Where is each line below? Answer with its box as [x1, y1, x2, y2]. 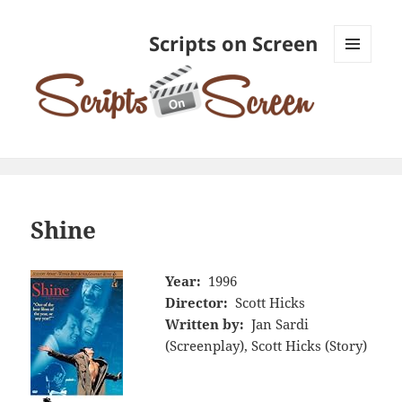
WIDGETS [334, 92, 385, 109]
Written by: [165, 314, 245, 333]
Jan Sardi [250, 314, 309, 333]
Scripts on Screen [148, 30, 318, 57]
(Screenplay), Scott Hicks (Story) [165, 336, 368, 354]
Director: [165, 293, 229, 311]
